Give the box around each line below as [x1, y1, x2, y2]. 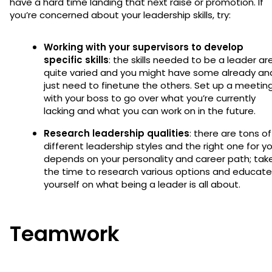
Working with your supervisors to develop [44, 40, 243, 53]
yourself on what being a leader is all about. [44, 177, 243, 191]
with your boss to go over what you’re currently [44, 91, 256, 104]
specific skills [44, 53, 109, 66]
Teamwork [10, 219, 124, 248]
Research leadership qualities [44, 126, 189, 140]
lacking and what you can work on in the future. [44, 104, 258, 117]
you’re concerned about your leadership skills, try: [10, 8, 233, 21]
